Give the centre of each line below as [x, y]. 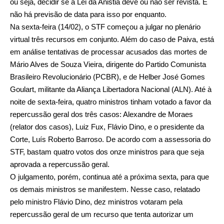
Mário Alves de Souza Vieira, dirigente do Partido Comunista [108, 64]
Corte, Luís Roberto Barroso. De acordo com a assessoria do [110, 139]
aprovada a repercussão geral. [60, 164]
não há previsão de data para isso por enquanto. [88, 14]
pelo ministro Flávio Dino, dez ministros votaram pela [96, 202]
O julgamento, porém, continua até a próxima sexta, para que [109, 177]
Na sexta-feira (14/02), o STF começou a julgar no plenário [105, 27]
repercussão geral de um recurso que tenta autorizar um [102, 214]
